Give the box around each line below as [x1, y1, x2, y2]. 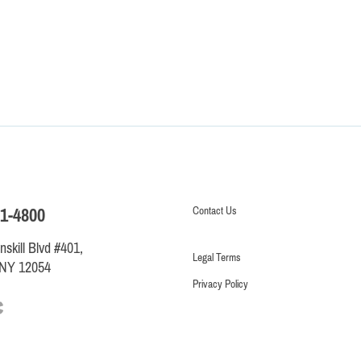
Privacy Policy [193, 277, 248, 290]
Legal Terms [193, 251, 241, 263]
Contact [193, 204, 223, 217]
